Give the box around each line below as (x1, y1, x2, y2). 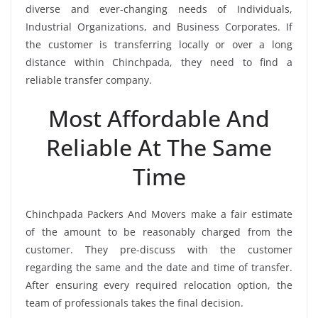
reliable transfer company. (26, 72, 152, 87)
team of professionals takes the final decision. (26, 295, 243, 309)
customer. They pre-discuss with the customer (26, 242, 292, 256)
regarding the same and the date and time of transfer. (26, 260, 292, 274)
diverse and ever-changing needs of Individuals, (26, 1, 292, 16)
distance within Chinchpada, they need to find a (26, 55, 292, 69)
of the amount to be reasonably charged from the (26, 224, 292, 238)
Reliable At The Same (46, 131, 272, 163)
